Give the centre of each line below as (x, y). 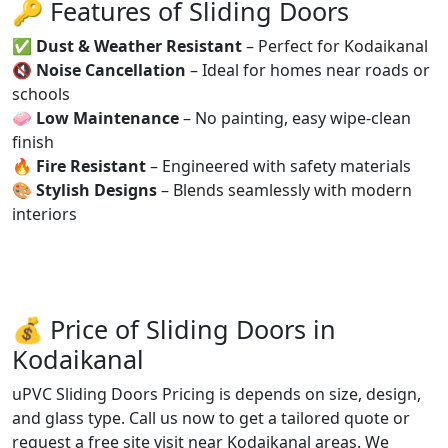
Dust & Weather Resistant (139, 45)
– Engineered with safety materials (278, 165)
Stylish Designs (96, 189)
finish (33, 141)
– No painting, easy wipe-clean (295, 117)
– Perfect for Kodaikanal (335, 45)
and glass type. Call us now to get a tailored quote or (211, 417)
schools (41, 93)
